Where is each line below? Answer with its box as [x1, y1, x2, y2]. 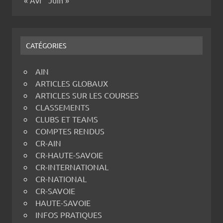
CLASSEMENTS [35, 102, 90, 112]
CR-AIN [35, 138, 61, 148]
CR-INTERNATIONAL [35, 162, 109, 172]
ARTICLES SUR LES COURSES [35, 90, 139, 101]
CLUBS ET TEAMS [35, 114, 98, 124]
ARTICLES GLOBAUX [35, 78, 108, 89]
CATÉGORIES [26, 41, 67, 50]
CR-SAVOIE [35, 186, 75, 196]
